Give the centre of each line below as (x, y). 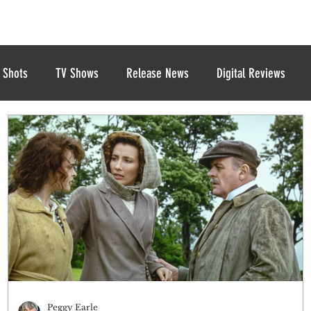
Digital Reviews (251, 73)
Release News (158, 73)
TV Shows (77, 73)
